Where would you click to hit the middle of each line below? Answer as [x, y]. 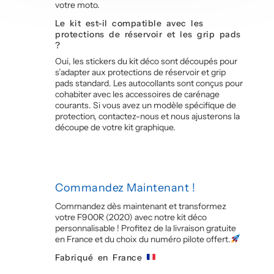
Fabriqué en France [101, 257]
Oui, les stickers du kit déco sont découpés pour [146, 61]
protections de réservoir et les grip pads [148, 34]
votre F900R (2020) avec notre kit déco [131, 217]
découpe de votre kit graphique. [115, 127]
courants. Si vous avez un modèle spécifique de [146, 105]
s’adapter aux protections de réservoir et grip [140, 72]
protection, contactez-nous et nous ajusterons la [147, 116]
